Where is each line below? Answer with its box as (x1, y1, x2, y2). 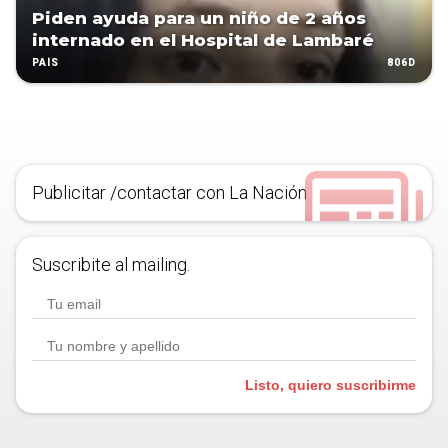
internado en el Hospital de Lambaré (32, 30, 374, 51)
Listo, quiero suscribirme (245, 377, 416, 394)
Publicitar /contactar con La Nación (32, 182, 307, 204)
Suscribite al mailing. (32, 254, 190, 276)
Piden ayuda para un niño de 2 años (32, 8, 366, 29)
